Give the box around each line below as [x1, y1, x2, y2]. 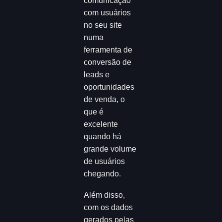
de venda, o [84, 95, 125, 104]
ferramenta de [84, 46, 133, 55]
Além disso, [84, 190, 125, 199]
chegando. [84, 169, 121, 178]
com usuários [84, 8, 131, 17]
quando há [84, 132, 122, 141]
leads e [84, 70, 110, 79]
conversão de [84, 58, 132, 67]
